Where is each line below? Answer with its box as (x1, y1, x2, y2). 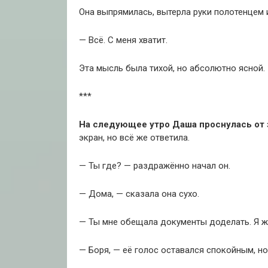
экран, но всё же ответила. (79, 132, 190, 144)
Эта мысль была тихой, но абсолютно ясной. (79, 63, 265, 74)
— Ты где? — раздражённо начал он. (79, 160, 230, 172)
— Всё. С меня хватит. (79, 35, 167, 46)
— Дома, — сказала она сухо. (79, 188, 199, 200)
